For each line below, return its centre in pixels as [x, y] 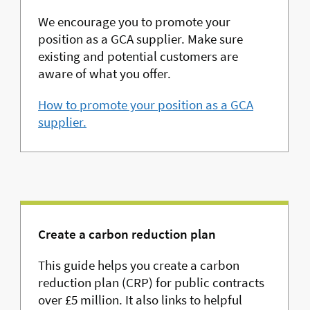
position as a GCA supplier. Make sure [141, 39]
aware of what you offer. [105, 74]
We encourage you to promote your [135, 22]
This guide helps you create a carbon [139, 265]
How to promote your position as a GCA [146, 105]
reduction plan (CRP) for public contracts [152, 283]
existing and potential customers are [138, 56]
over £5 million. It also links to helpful [140, 300]
